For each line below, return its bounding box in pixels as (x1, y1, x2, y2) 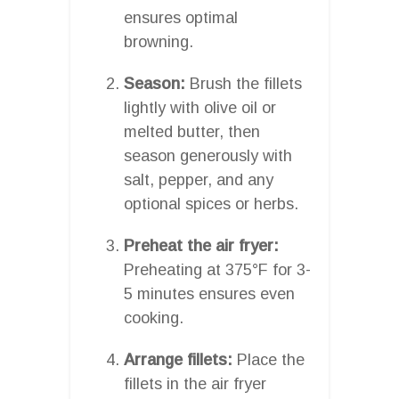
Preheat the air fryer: (124, 236, 279, 255)
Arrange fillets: (124, 350, 232, 369)
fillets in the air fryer (124, 374, 266, 393)
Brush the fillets (185, 74, 302, 93)
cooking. (124, 308, 183, 327)
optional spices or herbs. (124, 194, 298, 213)
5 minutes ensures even (124, 284, 295, 303)
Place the (232, 350, 305, 369)
